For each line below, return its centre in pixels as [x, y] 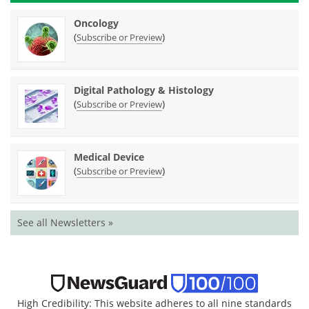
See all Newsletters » [65, 223]
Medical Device [109, 157]
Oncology [96, 23]
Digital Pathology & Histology [144, 90]
